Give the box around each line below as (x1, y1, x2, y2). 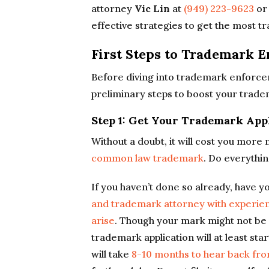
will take (91, 248, 131, 260)
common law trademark (91, 152, 204, 164)
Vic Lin (134, 2, 170, 14)
